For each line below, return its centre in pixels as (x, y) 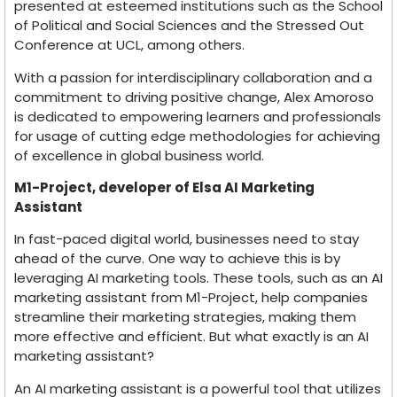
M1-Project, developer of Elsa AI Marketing (164, 187)
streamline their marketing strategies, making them (185, 317)
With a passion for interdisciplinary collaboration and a (193, 77)
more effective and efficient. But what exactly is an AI (191, 337)
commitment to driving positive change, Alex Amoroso (194, 97)
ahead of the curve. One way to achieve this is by (177, 259)
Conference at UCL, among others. (129, 45)
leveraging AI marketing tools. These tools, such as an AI (198, 278)
